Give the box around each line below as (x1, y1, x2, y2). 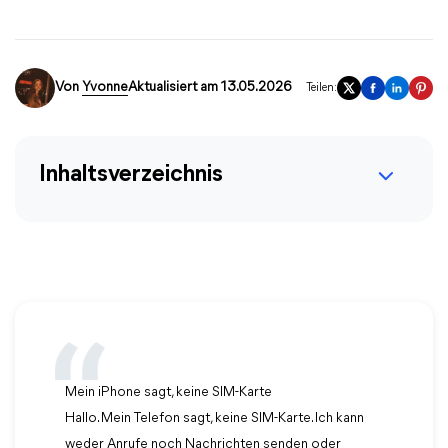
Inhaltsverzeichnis (39, 163, 223, 187)
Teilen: (306, 82, 337, 94)
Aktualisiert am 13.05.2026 (128, 80, 291, 95)
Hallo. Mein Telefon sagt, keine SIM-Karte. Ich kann (65, 411, 364, 426)
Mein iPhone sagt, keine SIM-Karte (65, 385, 272, 400)
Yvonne (82, 80, 128, 95)
